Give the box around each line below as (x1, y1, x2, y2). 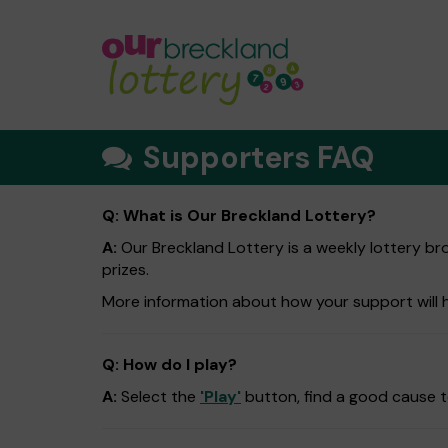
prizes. (102, 259, 149, 280)
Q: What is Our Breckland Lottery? (102, 205, 376, 226)
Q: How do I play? (102, 354, 237, 375)
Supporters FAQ (136, 138, 375, 177)
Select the (117, 386, 200, 407)
